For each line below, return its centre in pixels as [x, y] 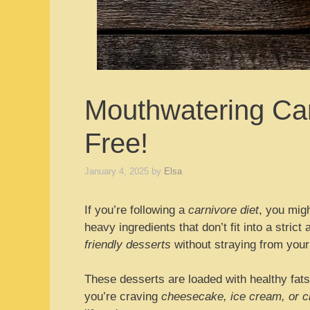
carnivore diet [224, 210]
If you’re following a [136, 210]
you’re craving [123, 297]
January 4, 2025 [117, 171]
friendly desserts [128, 244]
